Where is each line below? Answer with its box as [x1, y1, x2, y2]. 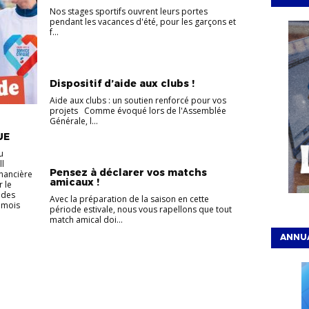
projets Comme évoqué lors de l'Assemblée [49, 105, 226, 117]
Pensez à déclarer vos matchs [49, 166, 207, 179]
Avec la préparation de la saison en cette [49, 193, 209, 206]
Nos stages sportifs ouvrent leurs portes [49, 6, 208, 18]
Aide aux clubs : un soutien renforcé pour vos [49, 94, 226, 107]
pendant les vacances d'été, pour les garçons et [49, 16, 236, 28]
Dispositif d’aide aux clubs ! [49, 77, 195, 90]
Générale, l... [49, 115, 98, 128]
